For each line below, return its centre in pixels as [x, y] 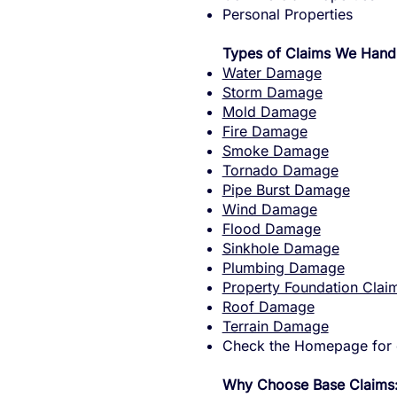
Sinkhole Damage [280, 249]
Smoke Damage [275, 151]
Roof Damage [268, 307]
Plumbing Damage [283, 268]
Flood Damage [271, 229]
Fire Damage [265, 132]
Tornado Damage [280, 171]
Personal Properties [287, 15]
